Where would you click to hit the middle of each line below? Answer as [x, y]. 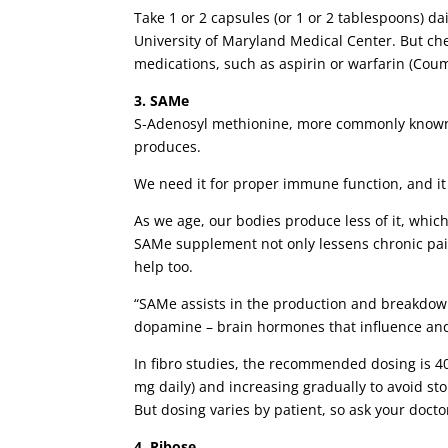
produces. [168, 147]
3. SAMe [162, 101]
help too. [164, 267]
